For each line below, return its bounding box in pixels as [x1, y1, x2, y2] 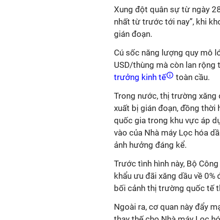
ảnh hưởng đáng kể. [114, 140, 187, 150]
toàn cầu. [174, 72, 212, 82]
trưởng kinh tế [114, 72, 168, 82]
